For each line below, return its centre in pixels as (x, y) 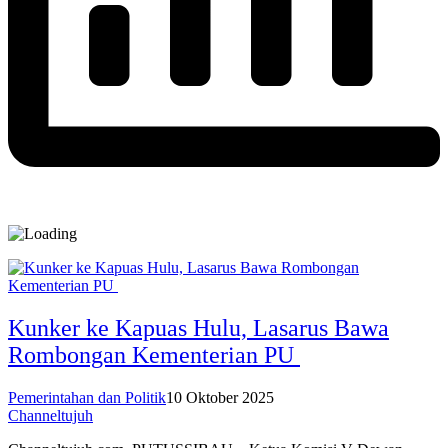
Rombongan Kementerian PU (154, 354)
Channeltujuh (50, 415)
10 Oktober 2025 (220, 397)
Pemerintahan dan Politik (87, 397)
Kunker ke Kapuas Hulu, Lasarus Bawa (198, 327)
